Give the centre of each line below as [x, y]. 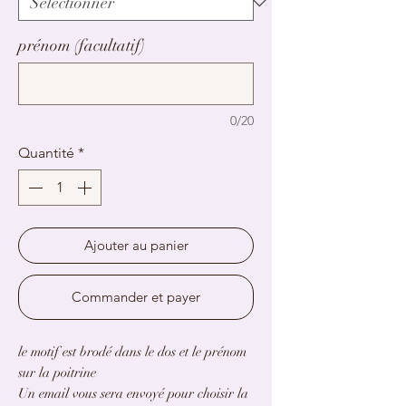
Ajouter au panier [136, 245]
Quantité [46, 153]
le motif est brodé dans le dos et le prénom [132, 352]
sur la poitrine [57, 372]
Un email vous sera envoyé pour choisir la [133, 393]
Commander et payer [136, 297]
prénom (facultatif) [82, 45]
